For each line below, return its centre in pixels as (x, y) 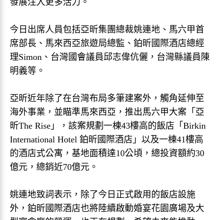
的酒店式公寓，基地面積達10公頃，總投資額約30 (107, 153)
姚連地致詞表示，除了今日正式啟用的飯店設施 (103, 194)
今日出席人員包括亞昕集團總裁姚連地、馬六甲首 (107, 29)
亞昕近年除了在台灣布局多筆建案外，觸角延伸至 (107, 98)
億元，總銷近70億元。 (54, 167)
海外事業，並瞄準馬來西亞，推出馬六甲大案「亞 (107, 112)
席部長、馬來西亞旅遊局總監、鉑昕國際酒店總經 (107, 43)
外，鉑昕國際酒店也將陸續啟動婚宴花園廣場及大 (107, 208)
